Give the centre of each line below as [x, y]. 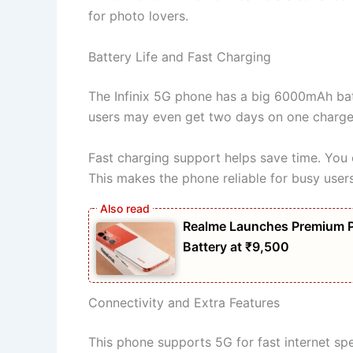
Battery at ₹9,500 [236, 247]
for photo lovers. [138, 16]
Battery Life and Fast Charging [180, 56]
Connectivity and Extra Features [184, 302]
